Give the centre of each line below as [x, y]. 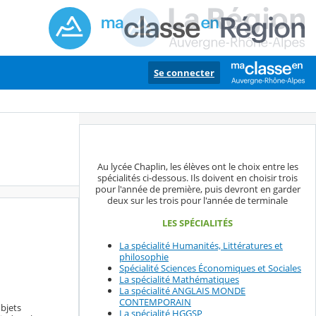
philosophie [144, 257]
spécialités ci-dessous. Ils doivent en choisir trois [197, 178]
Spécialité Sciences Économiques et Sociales [210, 268]
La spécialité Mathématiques [179, 280]
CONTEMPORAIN [155, 302]
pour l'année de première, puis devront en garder [197, 189]
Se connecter [184, 73]
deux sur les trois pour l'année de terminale [197, 201]
